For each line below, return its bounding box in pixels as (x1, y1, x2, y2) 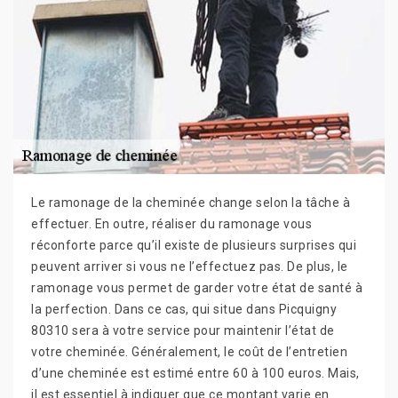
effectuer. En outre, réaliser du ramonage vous (31, 217, 312, 231)
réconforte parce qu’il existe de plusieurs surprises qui (31, 238, 356, 252)
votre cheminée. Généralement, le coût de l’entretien (31, 345, 347, 359)
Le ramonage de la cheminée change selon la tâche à (31, 195, 350, 210)
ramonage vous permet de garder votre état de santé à (31, 281, 362, 295)
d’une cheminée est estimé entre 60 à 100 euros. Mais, (31, 366, 360, 380)
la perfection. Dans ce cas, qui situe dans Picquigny (31, 302, 337, 316)
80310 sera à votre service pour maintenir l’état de (31, 323, 335, 338)
